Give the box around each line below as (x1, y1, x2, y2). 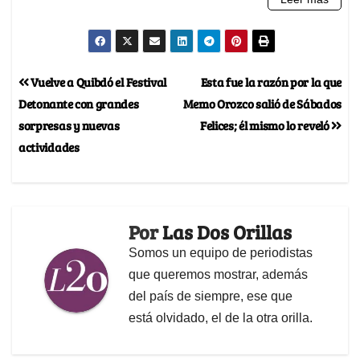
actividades (18, 137, 80, 155)
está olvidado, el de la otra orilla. (129, 310, 313, 325)
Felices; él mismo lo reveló (199, 116, 332, 133)
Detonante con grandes (18, 94, 139, 112)
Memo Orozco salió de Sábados (182, 94, 342, 112)
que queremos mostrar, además (129, 267, 308, 281)
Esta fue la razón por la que (200, 72, 342, 90)
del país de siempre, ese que (129, 288, 292, 303)
